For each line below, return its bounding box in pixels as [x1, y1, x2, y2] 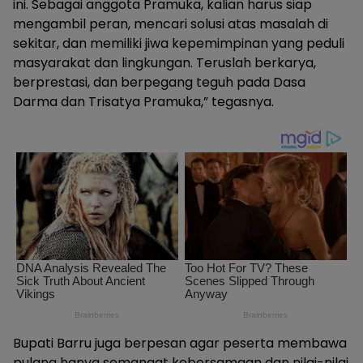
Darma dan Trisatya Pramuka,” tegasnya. [13, 92, 274, 111]
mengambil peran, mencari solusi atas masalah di [13, 14, 328, 33]
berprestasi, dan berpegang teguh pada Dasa [13, 72, 305, 92]
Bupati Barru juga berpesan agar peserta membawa [13, 334, 347, 353]
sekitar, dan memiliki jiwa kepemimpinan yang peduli [13, 33, 344, 53]
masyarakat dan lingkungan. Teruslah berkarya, [13, 53, 316, 72]
